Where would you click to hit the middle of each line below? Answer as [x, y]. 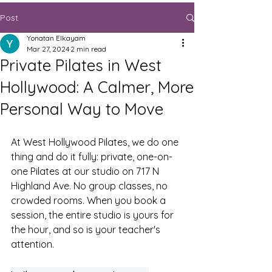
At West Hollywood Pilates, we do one [96, 142]
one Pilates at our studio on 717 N [86, 171]
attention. [32, 244]
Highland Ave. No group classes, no [90, 186]
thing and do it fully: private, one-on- [92, 157]
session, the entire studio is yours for [93, 215]
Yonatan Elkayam [56, 38]
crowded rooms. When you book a [90, 200]
